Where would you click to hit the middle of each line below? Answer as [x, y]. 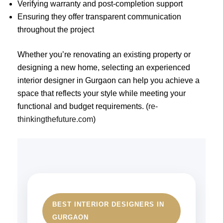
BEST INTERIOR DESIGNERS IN [108, 205]
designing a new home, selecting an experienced [104, 67]
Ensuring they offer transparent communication [99, 16]
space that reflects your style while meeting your [102, 93]
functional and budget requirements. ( [83, 106]
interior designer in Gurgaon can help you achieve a [109, 80]
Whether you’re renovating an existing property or [104, 54]
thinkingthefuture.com [55, 119]
